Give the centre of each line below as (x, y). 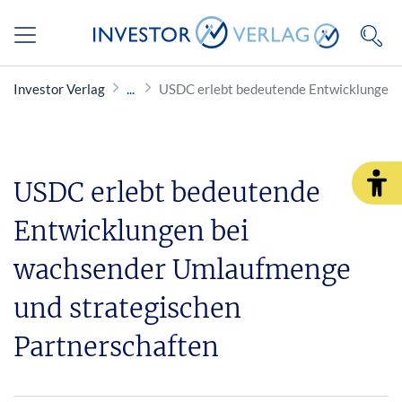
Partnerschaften (116, 347)
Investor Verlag (59, 89)
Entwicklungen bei (131, 231)
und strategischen (127, 308)
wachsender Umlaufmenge (182, 270)
